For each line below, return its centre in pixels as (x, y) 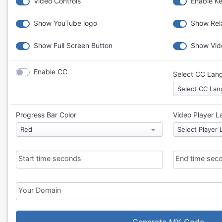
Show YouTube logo (65, 23)
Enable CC (51, 72)
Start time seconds (50, 158)
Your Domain (40, 190)
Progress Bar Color (46, 115)
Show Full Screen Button (73, 45)
